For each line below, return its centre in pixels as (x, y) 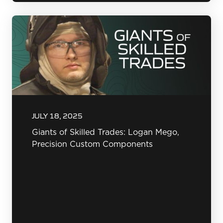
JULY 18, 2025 (57, 116)
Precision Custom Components (92, 144)
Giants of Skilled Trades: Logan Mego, (106, 132)
